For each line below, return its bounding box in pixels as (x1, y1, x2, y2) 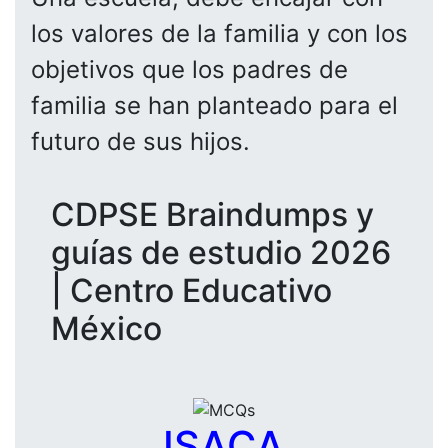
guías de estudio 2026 (51, 232, 391, 272)
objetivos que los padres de (31, 54, 348, 84)
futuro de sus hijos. (31, 126, 250, 156)
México (51, 308, 162, 348)
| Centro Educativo (51, 270, 332, 310)
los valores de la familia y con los (31, 18, 408, 48)
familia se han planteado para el (31, 90, 398, 120)
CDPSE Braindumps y (51, 194, 374, 234)
